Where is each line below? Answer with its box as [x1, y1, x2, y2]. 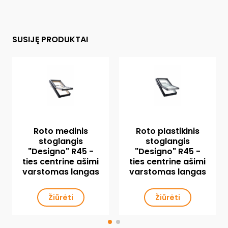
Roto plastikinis [135, 125, 199, 137]
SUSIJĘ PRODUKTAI [12, 33, 88, 45]
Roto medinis [33, 125, 88, 137]
